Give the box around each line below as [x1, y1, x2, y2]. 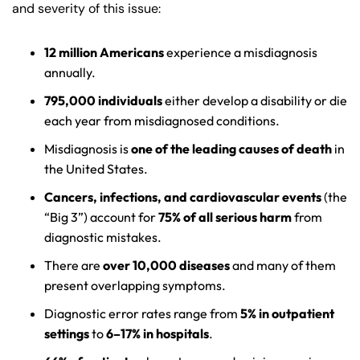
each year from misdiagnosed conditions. [44, 112, 280, 129]
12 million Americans [44, 44, 164, 60]
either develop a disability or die [162, 92, 347, 108]
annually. [44, 64, 98, 80]
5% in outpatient [240, 305, 334, 321]
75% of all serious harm [158, 209, 292, 225]
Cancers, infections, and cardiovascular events [44, 189, 321, 205]
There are [44, 257, 103, 273]
